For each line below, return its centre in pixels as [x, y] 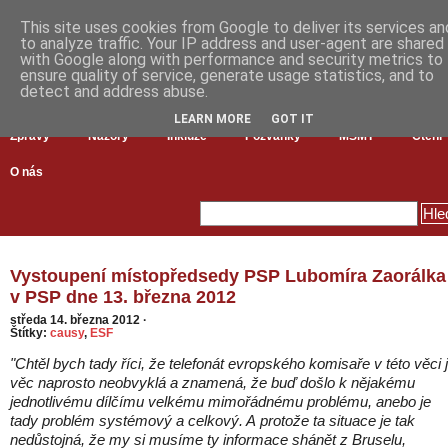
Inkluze [187, 136]
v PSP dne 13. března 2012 [123, 297]
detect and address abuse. [114, 91]
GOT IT [292, 118]
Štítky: [30, 332]
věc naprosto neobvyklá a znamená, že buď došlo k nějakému [212, 382]
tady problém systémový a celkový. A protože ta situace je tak [212, 420]
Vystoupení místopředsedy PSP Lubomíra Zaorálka [228, 276]
